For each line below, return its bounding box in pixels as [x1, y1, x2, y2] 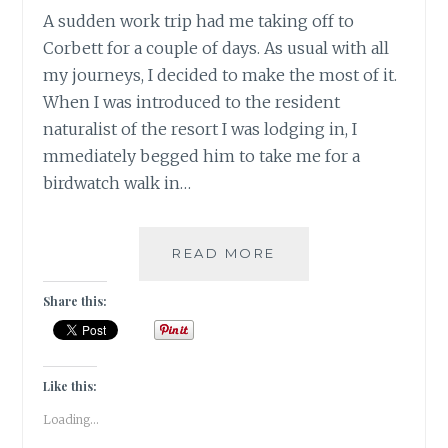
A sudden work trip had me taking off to [43, 10, 355, 31]
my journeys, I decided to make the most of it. [43, 64, 398, 85]
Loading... [43, 411, 100, 427]
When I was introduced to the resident [43, 91, 341, 112]
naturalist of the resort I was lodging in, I [43, 118, 358, 139]
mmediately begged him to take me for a [43, 145, 361, 166]
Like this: [43, 377, 98, 394]
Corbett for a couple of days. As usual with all [43, 37, 390, 58]
